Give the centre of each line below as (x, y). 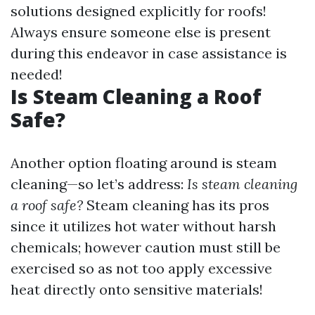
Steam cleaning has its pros (176, 205)
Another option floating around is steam (144, 163)
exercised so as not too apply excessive (141, 268)
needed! (37, 74)
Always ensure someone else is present (141, 32)
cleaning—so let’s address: (99, 184)
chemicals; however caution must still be (146, 247)
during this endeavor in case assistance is (149, 53)
